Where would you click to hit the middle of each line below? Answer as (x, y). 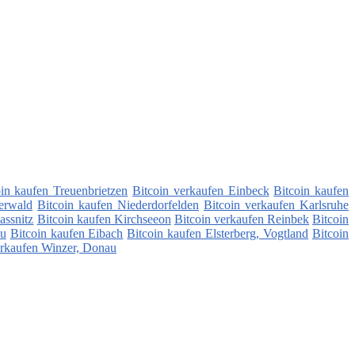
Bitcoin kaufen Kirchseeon (104, 219)
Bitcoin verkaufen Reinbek (242, 219)
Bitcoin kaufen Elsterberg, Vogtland (218, 234)
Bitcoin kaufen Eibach (67, 234)
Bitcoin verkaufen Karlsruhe (276, 205)
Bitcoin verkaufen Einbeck (201, 191)
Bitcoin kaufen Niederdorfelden (118, 205)
